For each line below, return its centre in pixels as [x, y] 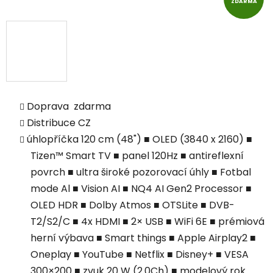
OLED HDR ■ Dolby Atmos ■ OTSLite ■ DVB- [133, 205]
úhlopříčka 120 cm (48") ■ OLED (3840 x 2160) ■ [140, 139]
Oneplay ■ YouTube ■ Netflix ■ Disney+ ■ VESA [140, 254]
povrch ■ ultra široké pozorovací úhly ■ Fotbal [141, 172]
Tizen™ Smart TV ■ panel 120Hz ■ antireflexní [137, 155]
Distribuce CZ [59, 122]
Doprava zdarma [69, 106]
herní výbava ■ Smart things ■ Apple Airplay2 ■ [143, 238]
